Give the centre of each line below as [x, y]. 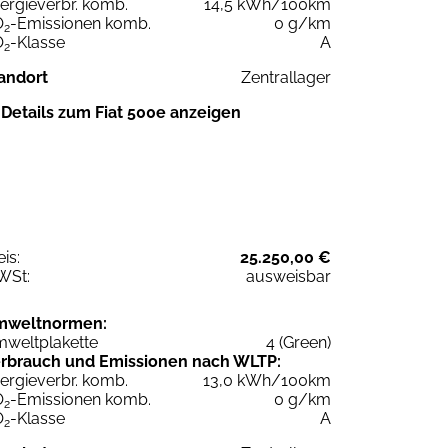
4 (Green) [298, 343]
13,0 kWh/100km [267, 381]
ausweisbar [288, 277]
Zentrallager [286, 77]
